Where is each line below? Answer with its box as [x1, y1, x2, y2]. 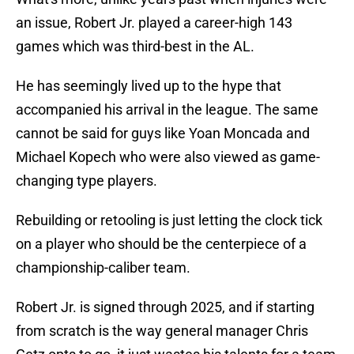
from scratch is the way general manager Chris [16, 322, 308, 340]
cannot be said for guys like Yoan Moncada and [16, 125, 310, 142]
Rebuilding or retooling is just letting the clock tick [16, 212, 322, 229]
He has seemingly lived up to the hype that [16, 77, 281, 95]
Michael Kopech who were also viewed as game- [16, 149, 320, 166]
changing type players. [16, 172, 157, 190]
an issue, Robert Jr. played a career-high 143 [16, 14, 292, 32]
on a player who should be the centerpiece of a [16, 235, 307, 253]
